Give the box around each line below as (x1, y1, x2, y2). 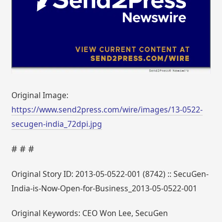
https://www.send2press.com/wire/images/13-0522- (11, 104, 203, 115)
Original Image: (11, 90, 69, 101)
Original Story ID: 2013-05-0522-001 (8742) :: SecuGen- (11, 168, 209, 179)
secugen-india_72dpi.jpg (11, 118, 103, 130)
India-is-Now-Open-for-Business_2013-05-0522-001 (11, 182, 198, 194)
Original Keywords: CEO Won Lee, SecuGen (11, 208, 168, 219)
